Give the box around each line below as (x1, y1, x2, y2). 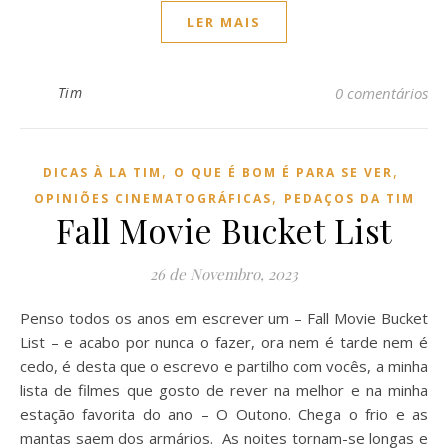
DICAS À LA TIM (43, 164, 162, 181)
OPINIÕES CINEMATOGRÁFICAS (33, 190, 272, 207)
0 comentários (335, 83, 428, 103)
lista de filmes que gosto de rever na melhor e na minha (20, 380, 428, 400)
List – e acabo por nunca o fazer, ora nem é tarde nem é (20, 332, 428, 352)
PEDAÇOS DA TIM (283, 190, 415, 207)
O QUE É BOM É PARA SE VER (174, 164, 393, 181)
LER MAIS (187, 13, 261, 31)
